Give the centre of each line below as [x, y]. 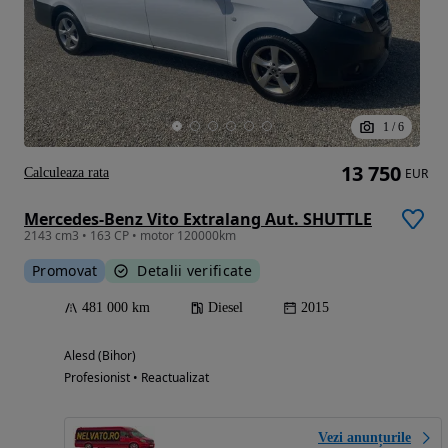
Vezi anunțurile [364, 438]
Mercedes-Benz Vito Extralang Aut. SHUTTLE [198, 219]
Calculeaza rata [66, 173]
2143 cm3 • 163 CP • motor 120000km [130, 236]
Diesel [225, 308]
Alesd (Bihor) [100, 356]
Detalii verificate [194, 271]
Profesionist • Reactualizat [136, 378]
